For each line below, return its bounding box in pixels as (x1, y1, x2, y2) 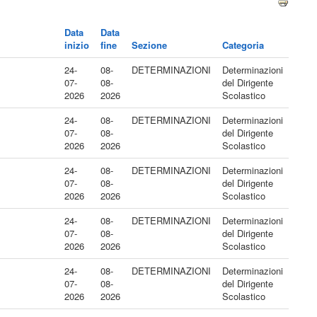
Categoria (222, 38, 264, 52)
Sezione (132, 38, 167, 52)
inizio (64, 38, 89, 52)
